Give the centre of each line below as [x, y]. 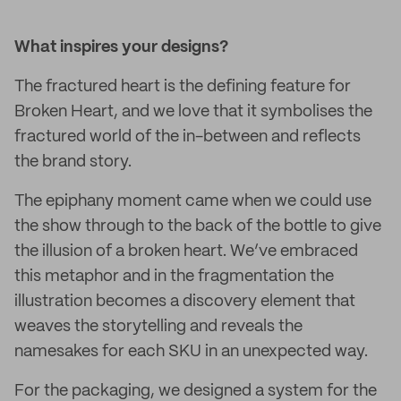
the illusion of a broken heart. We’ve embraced [186, 252]
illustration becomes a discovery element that [185, 302]
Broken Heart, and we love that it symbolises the [193, 112]
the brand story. [73, 162]
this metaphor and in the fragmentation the [174, 277]
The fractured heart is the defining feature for [183, 87]
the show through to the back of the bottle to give [198, 226]
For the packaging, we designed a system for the [196, 391]
